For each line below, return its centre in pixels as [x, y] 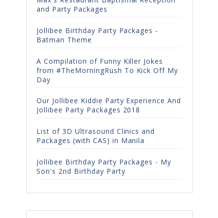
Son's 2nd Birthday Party [81, 171]
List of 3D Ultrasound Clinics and [96, 131]
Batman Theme [64, 39]
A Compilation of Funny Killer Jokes [100, 61]
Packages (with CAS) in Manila [91, 141]
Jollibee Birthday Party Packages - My [104, 162]
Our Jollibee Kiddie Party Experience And [109, 101]
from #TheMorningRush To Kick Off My [108, 70]
